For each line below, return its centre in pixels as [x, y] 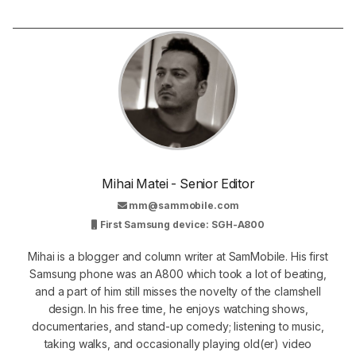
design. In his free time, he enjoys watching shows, [178, 309]
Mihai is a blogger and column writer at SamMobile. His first [178, 257]
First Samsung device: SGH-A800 [181, 225]
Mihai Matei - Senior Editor [178, 184]
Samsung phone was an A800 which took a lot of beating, [178, 274]
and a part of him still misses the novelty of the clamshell [178, 292]
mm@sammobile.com [184, 206]
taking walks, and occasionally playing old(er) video [178, 344]
